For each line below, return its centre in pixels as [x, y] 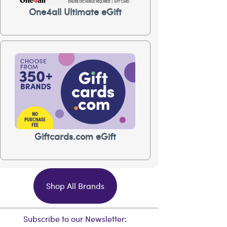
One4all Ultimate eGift [75, 11]
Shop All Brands [75, 186]
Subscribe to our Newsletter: [75, 219]
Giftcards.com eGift [75, 136]
